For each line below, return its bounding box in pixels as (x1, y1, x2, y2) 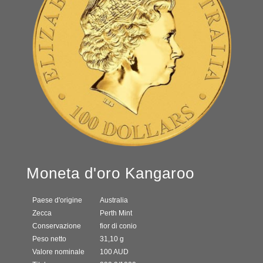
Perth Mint (100, 208, 132, 217)
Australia (100, 195, 128, 204)
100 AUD (100, 247, 129, 256)
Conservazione (32, 221, 81, 230)
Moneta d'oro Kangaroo (26, 164, 194, 182)
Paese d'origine (32, 195, 82, 204)
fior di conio (100, 221, 137, 230)
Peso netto (32, 234, 66, 243)
